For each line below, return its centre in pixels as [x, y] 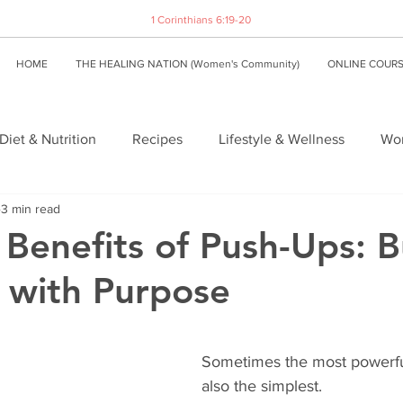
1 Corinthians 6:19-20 [201, 20]
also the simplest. [262, 386]
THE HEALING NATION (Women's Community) [187, 64]
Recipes [157, 139]
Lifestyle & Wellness [282, 139]
